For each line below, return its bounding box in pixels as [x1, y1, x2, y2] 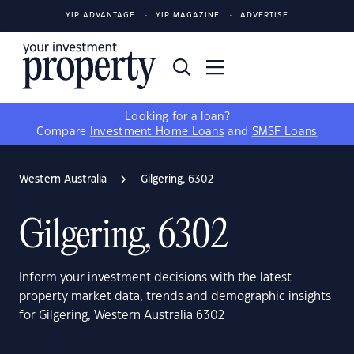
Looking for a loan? [125, 111, 229, 122]
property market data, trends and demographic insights [19, 291, 331, 303]
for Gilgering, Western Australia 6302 [19, 310, 224, 322]
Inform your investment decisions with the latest [19, 272, 292, 284]
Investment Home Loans [89, 126, 225, 137]
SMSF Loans [251, 126, 318, 137]
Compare [36, 126, 90, 137]
